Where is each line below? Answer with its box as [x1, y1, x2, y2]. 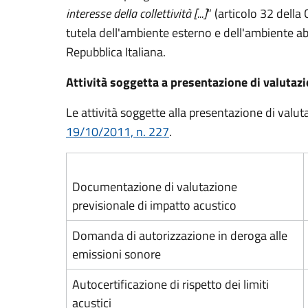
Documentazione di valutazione [72, 177, 237, 196]
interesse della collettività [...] [66, 4, 207, 23]
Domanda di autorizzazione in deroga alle [72, 226, 287, 245]
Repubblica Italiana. [66, 43, 168, 61]
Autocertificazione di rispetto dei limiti [72, 275, 269, 294]
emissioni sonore [72, 245, 161, 263]
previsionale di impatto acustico [72, 196, 236, 214]
